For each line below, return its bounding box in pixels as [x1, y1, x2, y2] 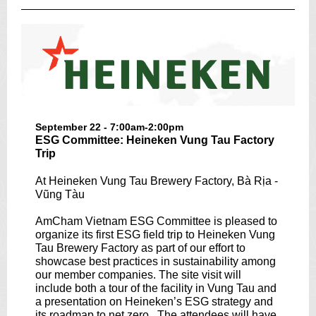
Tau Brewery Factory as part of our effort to [35, 242, 245, 254]
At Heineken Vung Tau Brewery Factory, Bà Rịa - [35, 175, 278, 187]
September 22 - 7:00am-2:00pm [35, 121, 183, 133]
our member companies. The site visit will [35, 269, 241, 281]
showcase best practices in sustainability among [35, 255, 276, 267]
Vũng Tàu [35, 188, 85, 200]
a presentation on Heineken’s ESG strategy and [35, 296, 273, 308]
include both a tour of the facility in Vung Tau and [35, 282, 276, 294]
